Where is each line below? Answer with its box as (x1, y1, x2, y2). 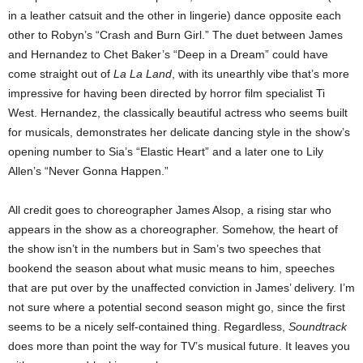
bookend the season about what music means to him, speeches (8, 261, 335, 275)
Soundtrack (288, 319, 347, 333)
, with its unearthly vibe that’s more (172, 66, 349, 80)
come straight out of (8, 66, 113, 80)
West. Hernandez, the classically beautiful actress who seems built (8, 105, 348, 119)
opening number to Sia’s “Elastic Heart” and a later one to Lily (8, 144, 323, 158)
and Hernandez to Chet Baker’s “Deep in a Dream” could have (8, 47, 328, 61)
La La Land (113, 66, 172, 80)
